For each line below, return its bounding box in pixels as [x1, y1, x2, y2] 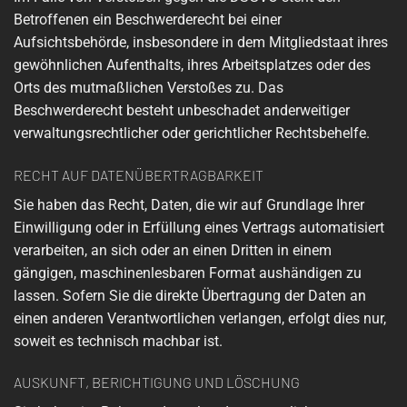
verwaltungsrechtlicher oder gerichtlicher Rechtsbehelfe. [14, 124, 370, 142]
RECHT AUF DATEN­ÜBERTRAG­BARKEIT [14, 165, 263, 184]
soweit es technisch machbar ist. [14, 332, 223, 350]
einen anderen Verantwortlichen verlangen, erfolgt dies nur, [14, 309, 386, 327]
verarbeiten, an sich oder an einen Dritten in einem [14, 241, 332, 259]
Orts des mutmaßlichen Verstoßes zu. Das [14, 78, 283, 96]
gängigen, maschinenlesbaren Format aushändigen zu [14, 263, 362, 282]
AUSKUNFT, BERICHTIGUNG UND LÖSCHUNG [14, 373, 300, 392]
